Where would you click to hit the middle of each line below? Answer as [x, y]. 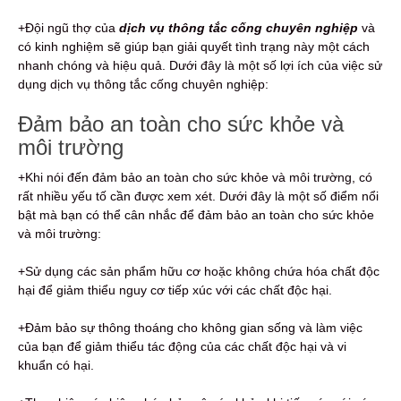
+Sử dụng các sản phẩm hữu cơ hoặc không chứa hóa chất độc [199, 272]
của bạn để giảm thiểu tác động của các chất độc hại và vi [182, 347]
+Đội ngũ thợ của [68, 28]
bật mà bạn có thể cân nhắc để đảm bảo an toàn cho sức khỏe [196, 215]
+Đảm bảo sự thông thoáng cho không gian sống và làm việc [190, 328]
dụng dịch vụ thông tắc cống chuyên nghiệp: [143, 85]
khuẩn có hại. [56, 366]
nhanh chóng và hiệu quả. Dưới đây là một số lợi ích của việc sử [200, 66]
